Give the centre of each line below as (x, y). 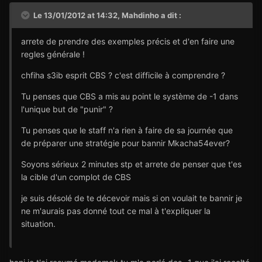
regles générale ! (53, 54)
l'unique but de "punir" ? (67, 109)
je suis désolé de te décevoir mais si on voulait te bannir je (132, 198)
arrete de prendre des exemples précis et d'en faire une (128, 41)
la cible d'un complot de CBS (76, 177)
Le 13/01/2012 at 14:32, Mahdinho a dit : (106, 15)
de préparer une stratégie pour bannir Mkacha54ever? (125, 143)
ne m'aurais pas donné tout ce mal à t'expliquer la (116, 211)
